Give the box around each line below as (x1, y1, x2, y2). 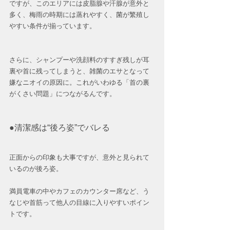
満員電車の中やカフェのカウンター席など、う (9, 187, 149, 196)
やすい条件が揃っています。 (9, 22, 96, 30)
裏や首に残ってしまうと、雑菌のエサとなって (9, 67, 149, 75)
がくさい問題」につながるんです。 (9, 90, 116, 98)
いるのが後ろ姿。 (9, 165, 63, 173)
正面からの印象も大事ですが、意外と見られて (9, 154, 149, 162)
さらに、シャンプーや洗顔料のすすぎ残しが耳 (9, 56, 149, 64)
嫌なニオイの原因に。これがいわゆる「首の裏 (9, 79, 149, 87)
